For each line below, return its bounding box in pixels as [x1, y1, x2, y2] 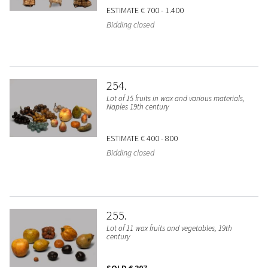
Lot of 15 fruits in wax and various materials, [106, 93, 245, 104]
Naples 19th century [106, 102, 169, 112]
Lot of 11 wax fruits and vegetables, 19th [106, 223, 232, 234]
